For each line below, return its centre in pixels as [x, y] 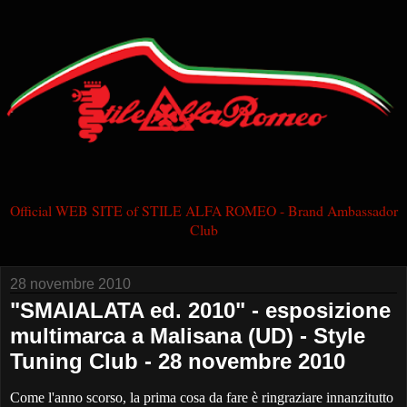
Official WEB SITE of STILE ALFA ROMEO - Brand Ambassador [203, 211]
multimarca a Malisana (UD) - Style [188, 336]
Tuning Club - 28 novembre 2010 [178, 362]
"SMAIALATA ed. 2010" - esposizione [200, 311]
